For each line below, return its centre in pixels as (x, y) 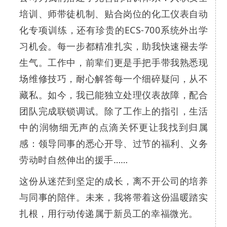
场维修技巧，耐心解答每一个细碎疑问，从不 (114, 79)
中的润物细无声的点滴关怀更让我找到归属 (114, 127)
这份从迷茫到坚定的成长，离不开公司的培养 (114, 181)
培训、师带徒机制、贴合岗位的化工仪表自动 (114, 14)
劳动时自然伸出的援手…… (74, 160)
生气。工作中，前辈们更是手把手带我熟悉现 (114, 63)
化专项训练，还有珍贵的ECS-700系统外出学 (114, 30)
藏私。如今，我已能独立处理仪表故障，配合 (114, 95)
